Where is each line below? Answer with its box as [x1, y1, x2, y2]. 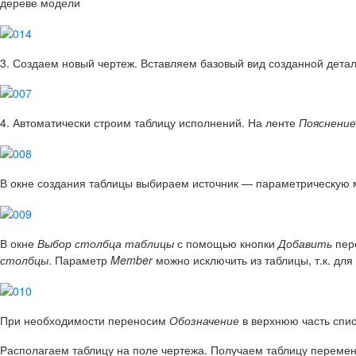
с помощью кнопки [174, 235, 278, 252]
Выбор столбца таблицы [37, 235, 174, 252]
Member [110, 252, 153, 269]
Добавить [278, 235, 332, 252]
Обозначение [169, 311, 239, 328]
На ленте [245, 114, 299, 131]
